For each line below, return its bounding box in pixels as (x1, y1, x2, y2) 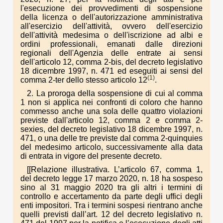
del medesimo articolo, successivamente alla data (20, 142, 203, 151)
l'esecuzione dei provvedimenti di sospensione (20, 3, 203, 12)
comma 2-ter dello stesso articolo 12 (20, 75, 147, 84)
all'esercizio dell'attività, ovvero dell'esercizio (20, 21, 203, 30)
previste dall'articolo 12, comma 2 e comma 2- (20, 115, 203, 124)
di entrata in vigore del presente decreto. (20, 151, 162, 160)
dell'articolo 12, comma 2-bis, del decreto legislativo (20, 57, 203, 66)
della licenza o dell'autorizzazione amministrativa (20, 12, 203, 21)
